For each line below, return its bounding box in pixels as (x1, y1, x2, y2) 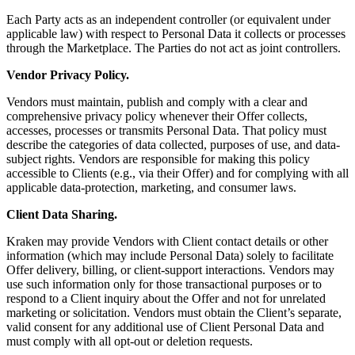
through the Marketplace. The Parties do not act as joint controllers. (6, 41, 341, 55)
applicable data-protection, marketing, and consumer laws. (6, 181, 296, 195)
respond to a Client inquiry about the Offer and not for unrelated (6, 292, 326, 306)
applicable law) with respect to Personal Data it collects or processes (6, 27, 345, 41)
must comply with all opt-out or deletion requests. (6, 334, 253, 349)
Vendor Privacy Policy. (6, 68, 129, 82)
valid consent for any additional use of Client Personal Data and (6, 320, 324, 334)
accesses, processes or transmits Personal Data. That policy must (6, 124, 326, 138)
